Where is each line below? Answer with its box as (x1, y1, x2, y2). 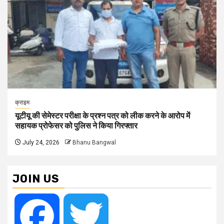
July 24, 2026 (21, 139, 59, 146)
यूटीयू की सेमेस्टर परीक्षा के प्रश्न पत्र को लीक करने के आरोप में (15, 111, 190, 121)
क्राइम (15, 99, 29, 106)
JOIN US (12, 172, 59, 186)
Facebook (59, 211, 94, 221)
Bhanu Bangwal (72, 139, 116, 146)
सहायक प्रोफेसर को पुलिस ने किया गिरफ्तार (15, 121, 137, 131)
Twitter (108, 211, 133, 221)
